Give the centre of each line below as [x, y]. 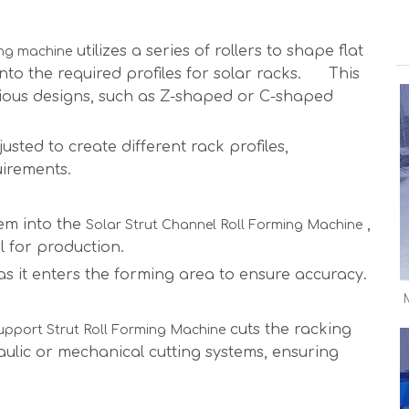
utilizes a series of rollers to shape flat [218, 52]
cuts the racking [288, 330]
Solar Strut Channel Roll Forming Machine [224, 225]
